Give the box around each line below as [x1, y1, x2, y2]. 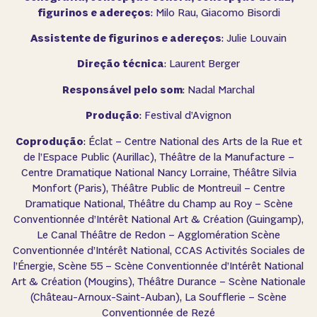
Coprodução [15, 134, 83, 149]
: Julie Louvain [221, 32, 287, 46]
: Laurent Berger [164, 57, 240, 71]
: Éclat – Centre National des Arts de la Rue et [83, 134, 302, 149]
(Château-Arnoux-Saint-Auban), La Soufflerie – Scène [30, 290, 287, 304]
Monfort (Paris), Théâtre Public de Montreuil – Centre [32, 181, 285, 195]
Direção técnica [77, 57, 164, 71]
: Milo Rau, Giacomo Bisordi [150, 6, 280, 20]
